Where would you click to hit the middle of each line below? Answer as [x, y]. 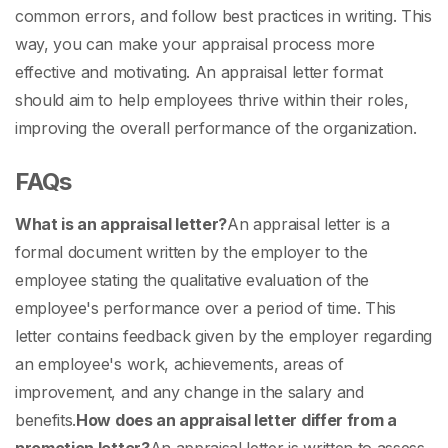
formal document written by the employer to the [191, 252]
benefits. [46, 420]
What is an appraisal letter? [121, 224]
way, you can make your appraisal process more [195, 44]
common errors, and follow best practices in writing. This [223, 16]
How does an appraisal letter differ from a [236, 420]
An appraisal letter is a [308, 224]
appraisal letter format [301, 72]
